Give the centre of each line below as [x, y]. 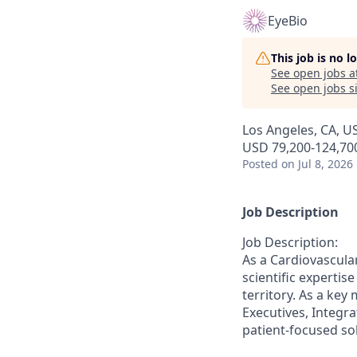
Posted [260, 164]
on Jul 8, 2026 [317, 164]
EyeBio [288, 21]
